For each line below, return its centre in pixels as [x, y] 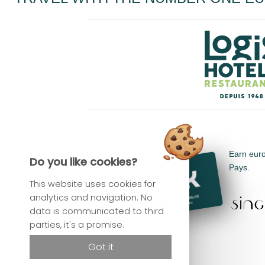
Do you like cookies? [83, 162]
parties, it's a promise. [77, 225]
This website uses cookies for [93, 184]
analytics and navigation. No [91, 198]
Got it [101, 247]
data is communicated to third [97, 211]
